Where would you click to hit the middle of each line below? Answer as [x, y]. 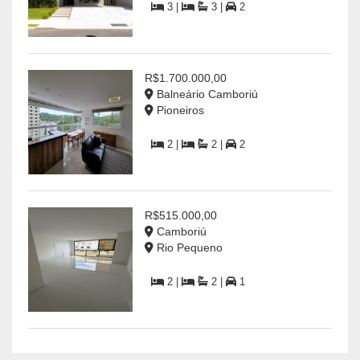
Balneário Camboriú [206, 94]
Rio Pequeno [188, 247]
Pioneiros [179, 110]
